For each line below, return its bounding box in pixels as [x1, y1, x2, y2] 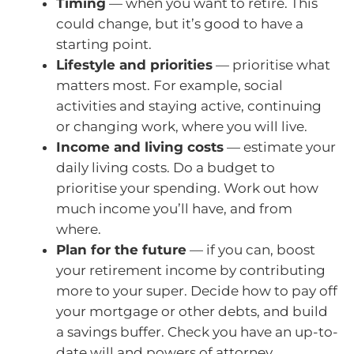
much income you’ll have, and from [56, 201, 292, 217]
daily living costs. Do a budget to [56, 160, 275, 176]
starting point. [56, 36, 152, 53]
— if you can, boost [186, 242, 315, 258]
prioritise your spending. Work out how [56, 180, 318, 197]
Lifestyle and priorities [56, 57, 213, 73]
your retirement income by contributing [56, 262, 326, 279]
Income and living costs [56, 139, 224, 156]
